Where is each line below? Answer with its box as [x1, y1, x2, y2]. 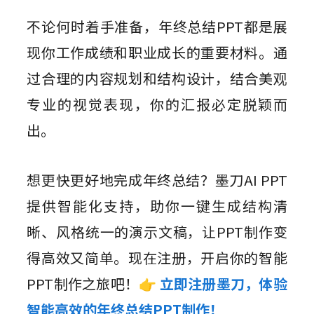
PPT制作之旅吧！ [27, 273, 139, 294]
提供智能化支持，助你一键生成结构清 [27, 196, 287, 217]
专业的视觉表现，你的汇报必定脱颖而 [27, 94, 287, 115]
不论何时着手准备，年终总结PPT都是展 [27, 16, 287, 37]
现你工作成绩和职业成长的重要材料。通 [27, 42, 287, 63]
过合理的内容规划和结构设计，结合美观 [27, 68, 287, 89]
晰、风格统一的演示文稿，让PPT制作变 [27, 221, 287, 243]
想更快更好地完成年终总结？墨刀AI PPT [27, 170, 287, 191]
